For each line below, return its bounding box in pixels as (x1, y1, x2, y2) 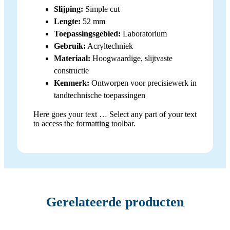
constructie (54, 66, 89, 75)
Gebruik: (54, 41, 86, 50)
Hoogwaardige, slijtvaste (90, 53, 172, 63)
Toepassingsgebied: (54, 29, 121, 38)
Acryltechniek (86, 41, 133, 50)
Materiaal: (54, 53, 90, 63)
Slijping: (54, 4, 83, 13)
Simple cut (83, 4, 120, 13)
